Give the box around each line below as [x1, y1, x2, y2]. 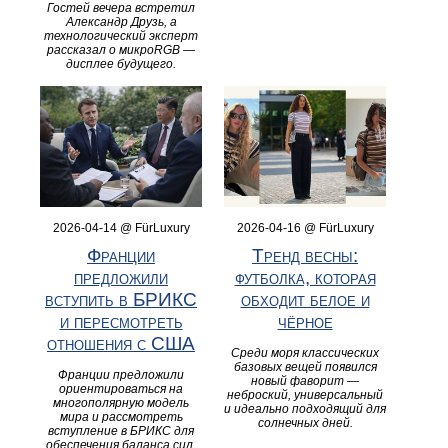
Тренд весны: [252, 245, 358, 267]
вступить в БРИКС [45, 289, 197, 311]
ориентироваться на [59, 382, 183, 397]
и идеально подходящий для [224, 402, 386, 417]
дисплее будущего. [66, 56, 176, 71]
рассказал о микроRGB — [47, 42, 195, 57]
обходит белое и [240, 289, 370, 311]
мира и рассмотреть [59, 410, 183, 425]
